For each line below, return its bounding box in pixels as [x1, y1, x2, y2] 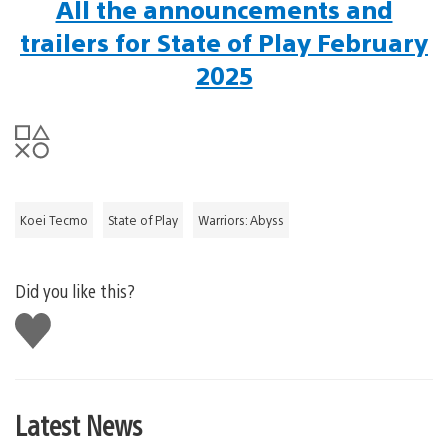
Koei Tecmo [20, 212, 88, 229]
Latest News [15, 406, 142, 443]
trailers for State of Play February [20, 26, 428, 59]
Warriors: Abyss [198, 212, 284, 229]
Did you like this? [15, 279, 135, 303]
